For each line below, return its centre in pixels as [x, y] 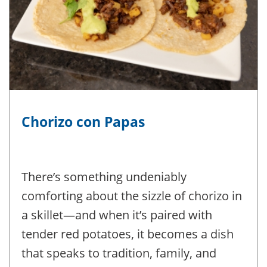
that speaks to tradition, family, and [119, 253]
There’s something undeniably [104, 177]
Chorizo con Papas [83, 122]
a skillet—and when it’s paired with [117, 215]
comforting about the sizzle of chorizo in [132, 196]
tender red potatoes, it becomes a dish [128, 234]
